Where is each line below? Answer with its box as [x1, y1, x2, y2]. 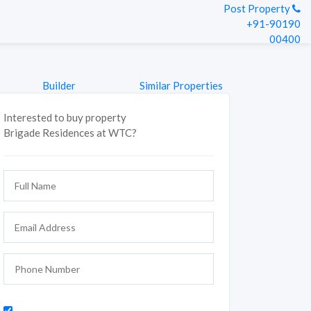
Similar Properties [140, 79, 223, 92]
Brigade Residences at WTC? [3, 126, 137, 139]
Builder [42, 79, 76, 92]
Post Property [224, 2, 290, 15]
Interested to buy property [3, 110, 126, 124]
